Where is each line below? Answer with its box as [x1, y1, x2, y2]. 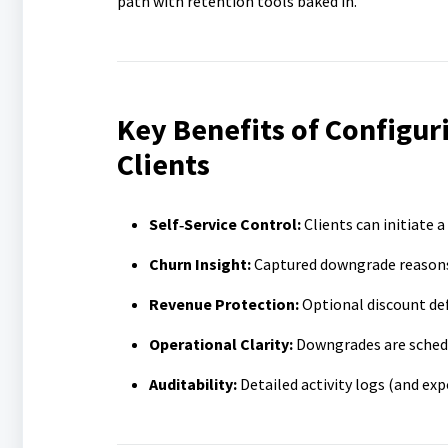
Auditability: [148, 374, 237, 394]
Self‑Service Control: [148, 214, 301, 234]
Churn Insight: [148, 254, 251, 274]
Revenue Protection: [148, 294, 299, 314]
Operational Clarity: [148, 334, 293, 354]
